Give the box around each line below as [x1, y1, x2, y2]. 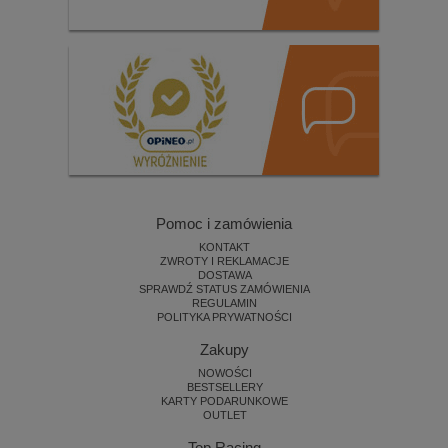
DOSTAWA [197, 269, 252, 282]
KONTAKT [199, 241, 250, 254]
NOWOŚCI [197, 367, 252, 380]
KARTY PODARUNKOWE [161, 395, 288, 408]
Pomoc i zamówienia [156, 215, 292, 233]
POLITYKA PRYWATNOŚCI [157, 311, 292, 324]
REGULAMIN [192, 297, 257, 310]
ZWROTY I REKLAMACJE [160, 255, 289, 268]
